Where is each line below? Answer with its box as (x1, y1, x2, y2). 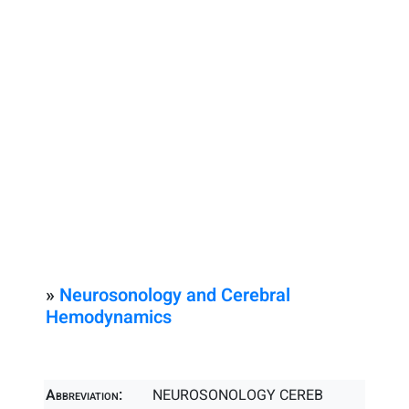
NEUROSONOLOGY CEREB (152, 384, 324, 406)
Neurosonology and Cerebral (59, 282, 290, 309)
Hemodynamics (46, 304, 172, 330)
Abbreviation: (46, 384, 122, 406)
